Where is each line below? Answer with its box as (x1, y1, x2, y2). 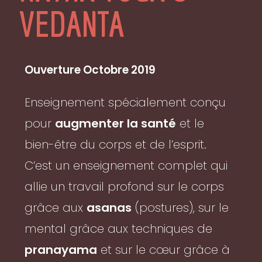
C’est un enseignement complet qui (25, 157, 228, 174)
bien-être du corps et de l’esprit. (25, 136, 207, 153)
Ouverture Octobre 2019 (25, 61, 156, 78)
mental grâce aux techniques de (25, 220, 213, 237)
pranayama (25, 241, 98, 258)
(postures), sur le (132, 199, 229, 216)
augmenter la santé (55, 115, 177, 132)
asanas (87, 199, 132, 216)
